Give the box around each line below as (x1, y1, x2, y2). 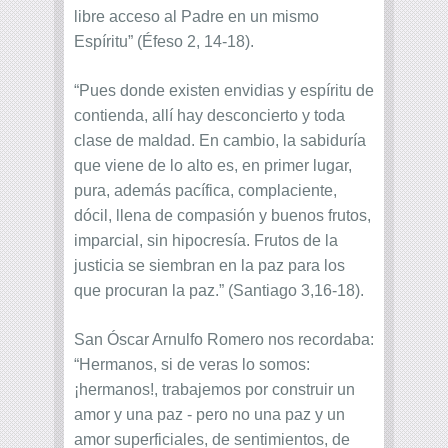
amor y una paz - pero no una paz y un (74, 406, 345, 424)
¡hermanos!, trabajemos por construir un (74, 381, 355, 399)
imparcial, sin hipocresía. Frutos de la (74, 232, 338, 250)
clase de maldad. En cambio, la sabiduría (74, 132, 366, 150)
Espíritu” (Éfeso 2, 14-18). (74, 33, 254, 51)
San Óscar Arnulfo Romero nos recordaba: (74, 331, 374, 349)
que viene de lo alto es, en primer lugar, (74, 157, 352, 175)
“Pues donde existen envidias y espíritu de (74, 82, 374, 100)
